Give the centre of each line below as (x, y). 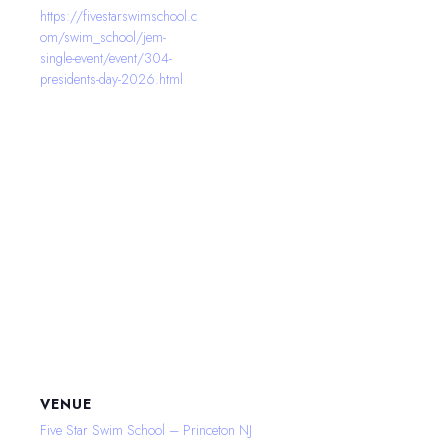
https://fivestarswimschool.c (118, 15)
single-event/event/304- (106, 57)
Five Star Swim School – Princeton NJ (146, 429)
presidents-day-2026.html (111, 78)
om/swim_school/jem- (103, 36)
